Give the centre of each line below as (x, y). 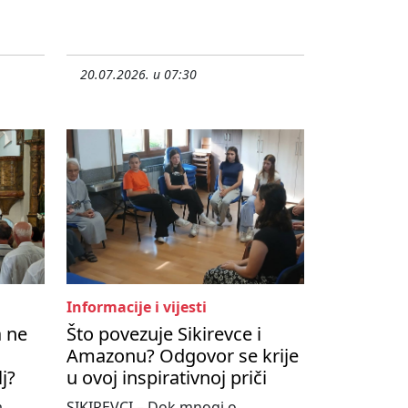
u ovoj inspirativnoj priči (167, 378)
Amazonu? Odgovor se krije (183, 356)
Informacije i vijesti (137, 307)
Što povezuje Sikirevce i (164, 334)
